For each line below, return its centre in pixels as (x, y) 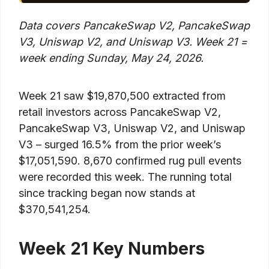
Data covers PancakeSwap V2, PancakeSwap (134, 26)
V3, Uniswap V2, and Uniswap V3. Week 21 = (133, 42)
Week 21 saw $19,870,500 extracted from (122, 96)
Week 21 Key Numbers (112, 249)
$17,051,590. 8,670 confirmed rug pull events (130, 161)
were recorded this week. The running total (125, 177)
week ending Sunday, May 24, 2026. (111, 58)
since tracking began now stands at (107, 193)
